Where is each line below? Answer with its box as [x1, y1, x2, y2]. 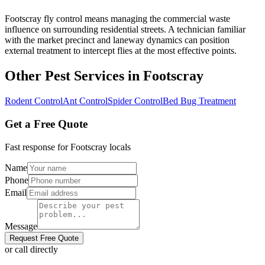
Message [5, 221, 37, 231]
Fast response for [5, 141, 70, 152]
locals [107, 141, 131, 152]
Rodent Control [5, 96, 63, 106]
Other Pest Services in [5, 68, 143, 84]
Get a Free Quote [5, 117, 88, 130]
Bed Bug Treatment [163, 96, 236, 106]
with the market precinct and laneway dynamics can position [5, 35, 230, 46]
